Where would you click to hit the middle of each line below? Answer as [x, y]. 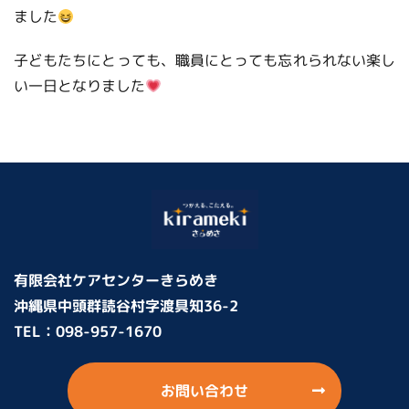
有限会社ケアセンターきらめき [116, 281]
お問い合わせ [204, 391]
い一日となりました [79, 86]
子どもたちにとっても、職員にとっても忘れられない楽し [204, 61]
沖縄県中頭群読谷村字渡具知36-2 [126, 306]
